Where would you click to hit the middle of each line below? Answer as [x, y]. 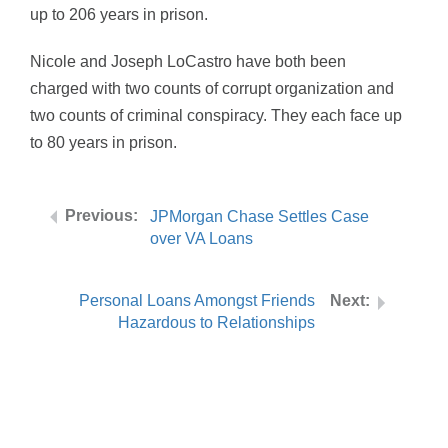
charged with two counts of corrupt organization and [212, 88]
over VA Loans [201, 238]
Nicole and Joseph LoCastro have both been [188, 61]
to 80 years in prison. [103, 142]
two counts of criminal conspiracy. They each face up [216, 115]
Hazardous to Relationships [217, 322]
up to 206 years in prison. [119, 14]
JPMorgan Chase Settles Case [259, 216]
